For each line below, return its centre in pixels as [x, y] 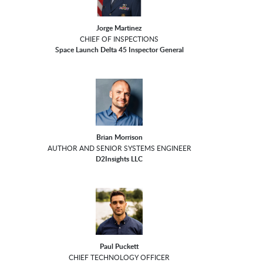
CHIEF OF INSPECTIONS [119, 39]
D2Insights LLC [119, 159]
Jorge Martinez [119, 28]
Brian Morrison [119, 137]
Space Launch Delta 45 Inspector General [119, 50]
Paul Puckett [119, 247]
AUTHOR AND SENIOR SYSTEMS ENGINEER [119, 148]
